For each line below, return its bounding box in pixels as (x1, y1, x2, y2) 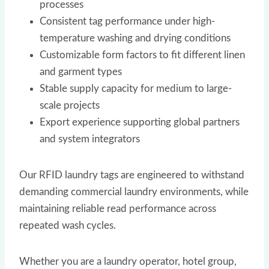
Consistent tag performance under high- (40, 16, 215, 26)
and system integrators (40, 133, 140, 144)
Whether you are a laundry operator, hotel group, (19, 256, 237, 267)
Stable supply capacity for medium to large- (40, 83, 232, 94)
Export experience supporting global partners (40, 116, 240, 127)
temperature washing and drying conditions (40, 32, 231, 43)
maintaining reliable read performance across (19, 203, 216, 214)
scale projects (40, 100, 100, 110)
